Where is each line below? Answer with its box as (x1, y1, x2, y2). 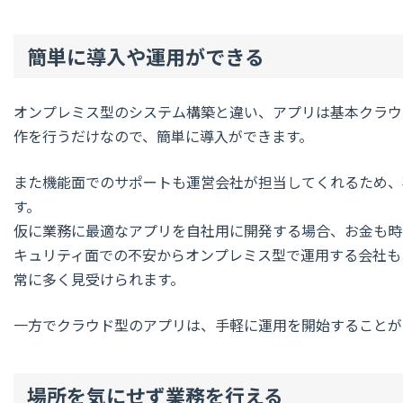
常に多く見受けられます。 (13, 267, 184, 290)
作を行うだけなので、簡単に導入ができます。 (13, 124, 313, 147)
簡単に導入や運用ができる (27, 40, 264, 70)
